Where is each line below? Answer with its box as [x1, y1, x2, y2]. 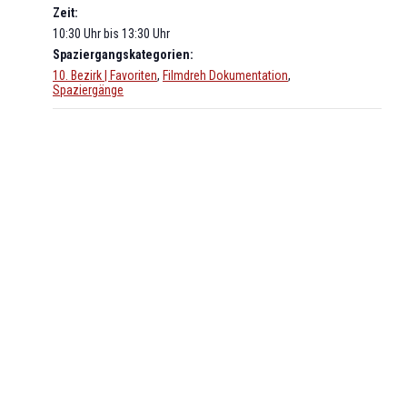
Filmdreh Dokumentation [163, 67, 288, 83]
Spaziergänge [53, 82, 124, 97]
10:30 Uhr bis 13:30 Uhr [53, 25, 170, 41]
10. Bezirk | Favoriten [53, 67, 157, 83]
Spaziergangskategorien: [53, 46, 194, 62]
